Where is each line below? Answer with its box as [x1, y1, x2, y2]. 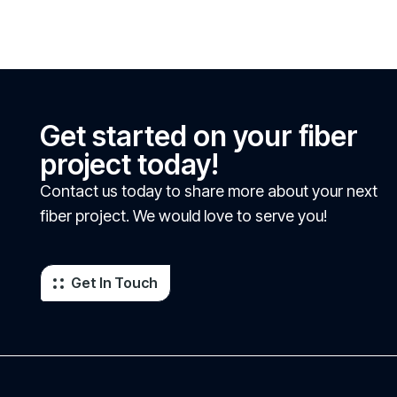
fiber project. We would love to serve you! [40, 206, 327, 225]
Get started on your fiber [40, 119, 358, 153]
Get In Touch [71, 274, 158, 292]
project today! [40, 147, 219, 182]
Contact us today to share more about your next [40, 182, 378, 200]
